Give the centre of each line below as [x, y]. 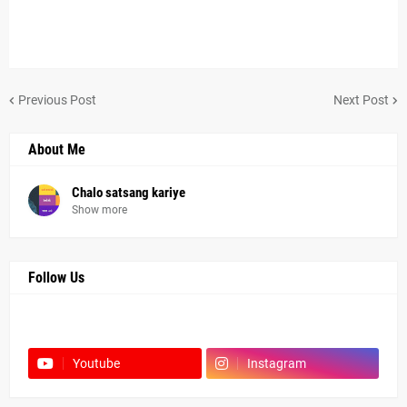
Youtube [96, 363]
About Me [57, 149]
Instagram [276, 363]
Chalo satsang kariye [129, 193]
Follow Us [56, 278]
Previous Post [57, 99]
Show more [99, 210]
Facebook [66, 328]
